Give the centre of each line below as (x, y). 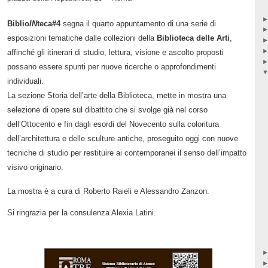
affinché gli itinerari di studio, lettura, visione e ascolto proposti (115, 52)
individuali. (25, 81)
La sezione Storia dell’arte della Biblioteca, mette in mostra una (116, 95)
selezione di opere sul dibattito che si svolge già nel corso (107, 109)
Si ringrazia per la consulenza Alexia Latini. (81, 212)
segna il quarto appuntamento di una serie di (138, 23)
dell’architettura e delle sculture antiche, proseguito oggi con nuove (122, 138)
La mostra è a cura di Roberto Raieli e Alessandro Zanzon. (108, 191)
